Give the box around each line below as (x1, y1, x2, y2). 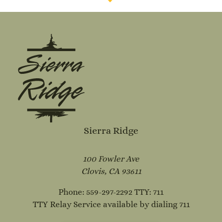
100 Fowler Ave (83, 154, 139, 164)
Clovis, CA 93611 (81, 166, 141, 176)
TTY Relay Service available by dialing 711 (32, 200, 190, 210)
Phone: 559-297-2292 (58, 187, 134, 197)
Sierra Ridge (84, 124, 138, 136)
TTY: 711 (134, 187, 164, 197)
